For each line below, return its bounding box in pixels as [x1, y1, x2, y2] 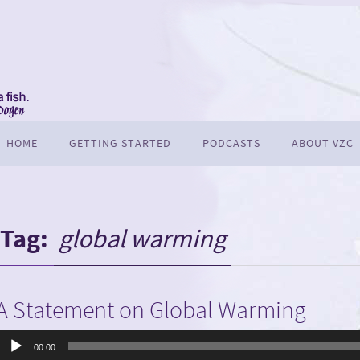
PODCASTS [202, 136, 260, 150]
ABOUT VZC [292, 136, 354, 150]
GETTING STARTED [69, 136, 171, 150]
